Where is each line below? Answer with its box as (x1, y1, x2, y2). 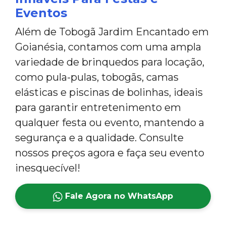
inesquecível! (15, 162, 80, 175)
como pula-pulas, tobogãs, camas (15, 71, 179, 84)
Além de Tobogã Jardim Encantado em (15, 26, 209, 38)
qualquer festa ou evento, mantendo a (15, 117, 204, 129)
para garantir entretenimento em (15, 101, 181, 114)
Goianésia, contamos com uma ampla (15, 41, 201, 53)
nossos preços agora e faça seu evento (15, 147, 204, 159)
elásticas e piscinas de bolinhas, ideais (15, 86, 203, 99)
